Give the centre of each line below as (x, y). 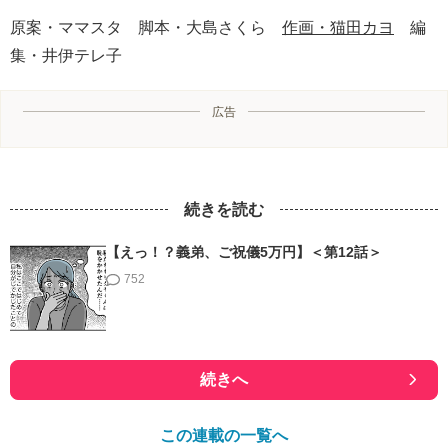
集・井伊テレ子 (66, 55)
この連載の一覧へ (224, 435)
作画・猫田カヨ (338, 27)
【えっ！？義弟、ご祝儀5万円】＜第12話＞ (244, 251)
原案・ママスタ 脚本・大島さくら (146, 27)
